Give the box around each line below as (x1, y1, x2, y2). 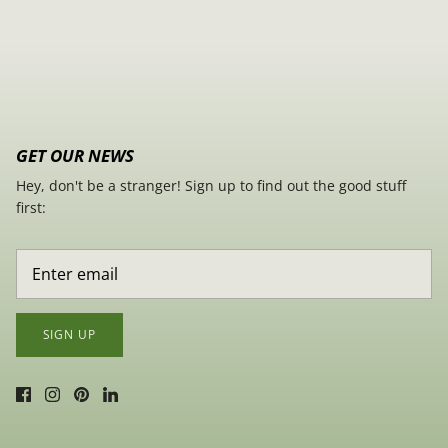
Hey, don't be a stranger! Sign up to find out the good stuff (16, 176, 406, 196)
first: (16, 198, 46, 218)
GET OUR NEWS (16, 143, 134, 168)
